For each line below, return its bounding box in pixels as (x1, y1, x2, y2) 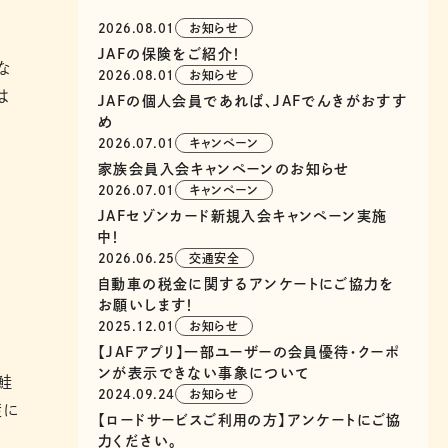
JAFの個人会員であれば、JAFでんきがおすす (98, 94, 408, 109)
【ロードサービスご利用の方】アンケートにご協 (98, 413, 402, 428)
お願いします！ (98, 298, 195, 313)
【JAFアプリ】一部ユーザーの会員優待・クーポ (98, 345, 401, 360)
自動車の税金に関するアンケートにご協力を (98, 277, 394, 292)
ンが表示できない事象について (98, 366, 310, 381)
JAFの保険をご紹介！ (98, 47, 242, 62)
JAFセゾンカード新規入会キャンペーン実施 (98, 209, 388, 224)
